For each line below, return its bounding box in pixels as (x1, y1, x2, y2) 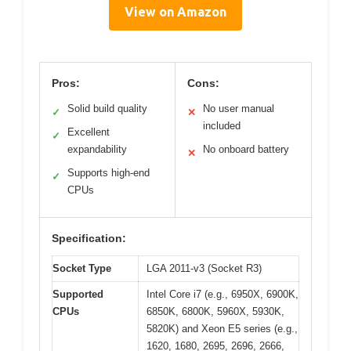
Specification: (52, 232, 126, 245)
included (203, 120, 241, 132)
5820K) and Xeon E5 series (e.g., (147, 323, 298, 335)
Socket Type (52, 262, 111, 275)
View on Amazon (125, 5, 226, 20)
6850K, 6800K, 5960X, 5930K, (147, 306, 284, 318)
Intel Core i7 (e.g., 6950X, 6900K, (147, 288, 299, 301)
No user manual (203, 103, 274, 115)
